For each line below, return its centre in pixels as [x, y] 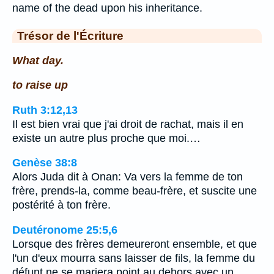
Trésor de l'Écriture [70, 35]
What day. [38, 60]
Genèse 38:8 [45, 163]
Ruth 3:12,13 [45, 110]
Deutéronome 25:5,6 [65, 230]
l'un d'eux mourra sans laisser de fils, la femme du [134, 258]
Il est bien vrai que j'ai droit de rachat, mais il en [128, 124]
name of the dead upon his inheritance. [107, 8]
